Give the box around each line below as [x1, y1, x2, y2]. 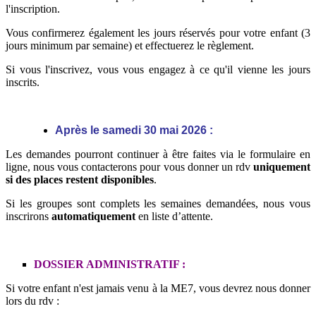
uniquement [253, 161, 310, 174]
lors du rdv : [6, 295, 59, 308]
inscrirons [6, 210, 51, 223]
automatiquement [51, 210, 135, 223]
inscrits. [6, 76, 39, 89]
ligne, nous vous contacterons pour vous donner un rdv [6, 161, 253, 174]
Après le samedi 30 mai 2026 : [55, 124, 213, 137]
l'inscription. [6, 3, 60, 16]
